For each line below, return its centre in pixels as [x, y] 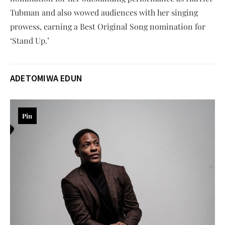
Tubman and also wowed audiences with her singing [104, 12]
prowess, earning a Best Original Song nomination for [108, 26]
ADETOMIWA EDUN [46, 78]
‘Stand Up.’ [30, 40]
